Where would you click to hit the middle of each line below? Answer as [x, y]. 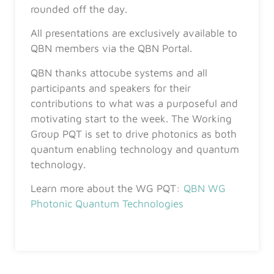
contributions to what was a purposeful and [134, 103]
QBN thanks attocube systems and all [119, 72]
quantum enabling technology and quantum [135, 149]
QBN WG [205, 189]
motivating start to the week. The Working [131, 118]
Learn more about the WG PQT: [106, 189]
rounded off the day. [79, 9]
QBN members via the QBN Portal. [111, 49]
